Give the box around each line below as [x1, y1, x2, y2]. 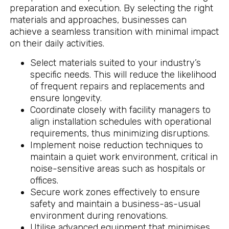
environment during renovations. [30, 210, 168, 221]
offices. [30, 174, 58, 186]
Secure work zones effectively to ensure [30, 186, 200, 198]
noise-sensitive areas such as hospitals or [30, 163, 205, 174]
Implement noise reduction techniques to [30, 139, 203, 151]
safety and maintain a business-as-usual [30, 198, 200, 210]
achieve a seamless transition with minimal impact [9, 26, 219, 38]
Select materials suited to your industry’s [30, 57, 201, 68]
